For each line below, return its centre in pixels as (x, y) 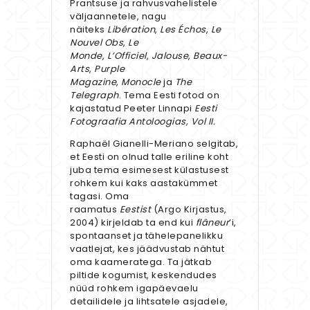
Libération (131, 30)
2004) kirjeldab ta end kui (133, 223)
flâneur (212, 223)
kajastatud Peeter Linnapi (132, 109)
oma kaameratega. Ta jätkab (141, 262)
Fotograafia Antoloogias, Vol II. (143, 122)
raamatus (95, 210)
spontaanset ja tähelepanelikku (146, 236)
